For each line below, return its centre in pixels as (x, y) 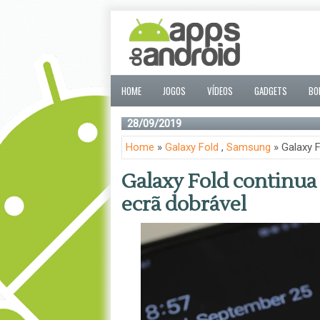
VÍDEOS (220, 91)
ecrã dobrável (184, 204)
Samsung (248, 147)
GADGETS (270, 91)
